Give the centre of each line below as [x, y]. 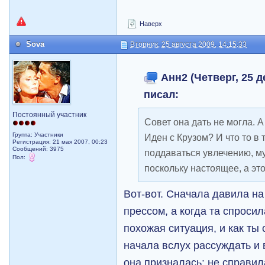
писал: [161, 94]
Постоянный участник [50, 115]
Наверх [150, 24]
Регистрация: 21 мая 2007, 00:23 [60, 142]
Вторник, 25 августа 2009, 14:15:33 [189, 44]
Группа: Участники [38, 135]
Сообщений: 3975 [38, 149]
